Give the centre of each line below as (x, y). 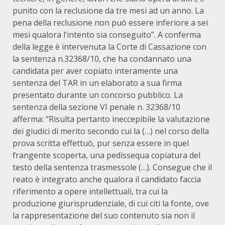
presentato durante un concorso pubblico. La (98, 95)
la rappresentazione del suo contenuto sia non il (104, 215)
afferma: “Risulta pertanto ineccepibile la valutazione (111, 119)
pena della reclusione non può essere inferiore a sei (110, 23)
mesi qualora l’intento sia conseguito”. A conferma (107, 35)
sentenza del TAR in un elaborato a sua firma (97, 83)
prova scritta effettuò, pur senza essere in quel (101, 143)
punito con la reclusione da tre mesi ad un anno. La (108, 11)
